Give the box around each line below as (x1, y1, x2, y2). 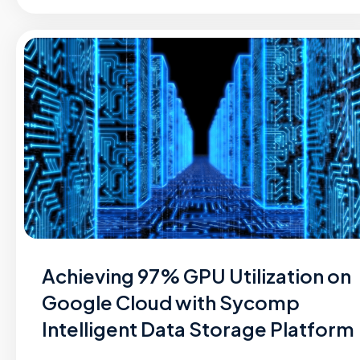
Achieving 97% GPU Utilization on (42, 264, 351, 288)
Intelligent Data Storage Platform (42, 317, 354, 341)
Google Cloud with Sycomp (42, 290, 300, 314)
